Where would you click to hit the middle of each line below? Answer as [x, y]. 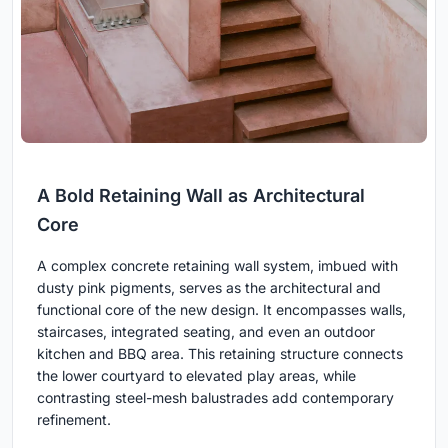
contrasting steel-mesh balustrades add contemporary [215, 397]
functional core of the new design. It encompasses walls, [221, 309]
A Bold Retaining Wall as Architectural [201, 195]
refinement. [74, 419]
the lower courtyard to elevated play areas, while [196, 375]
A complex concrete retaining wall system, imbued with [217, 265]
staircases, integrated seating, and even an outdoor [206, 331]
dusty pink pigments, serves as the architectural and [209, 287]
